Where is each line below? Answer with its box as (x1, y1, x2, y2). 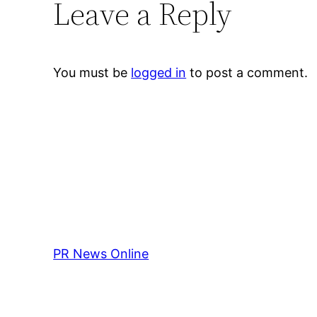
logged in (131, 65, 187, 81)
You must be (53, 65, 132, 81)
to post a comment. (186, 65, 309, 81)
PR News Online (53, 246, 149, 262)
